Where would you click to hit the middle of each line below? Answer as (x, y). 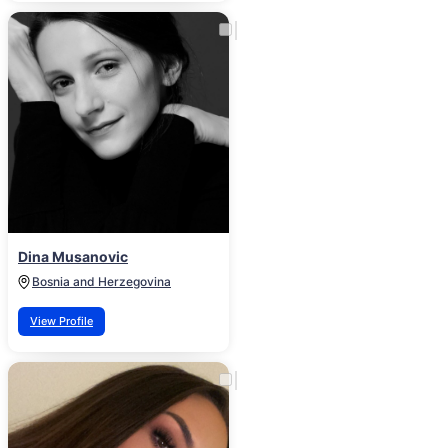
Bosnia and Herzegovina (101, 282)
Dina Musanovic (73, 257)
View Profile (61, 321)
